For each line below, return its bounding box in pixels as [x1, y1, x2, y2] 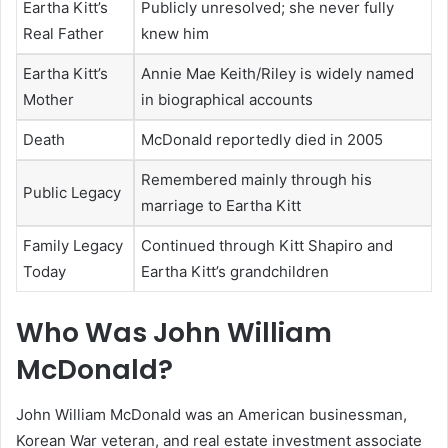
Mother [23, 89, 74, 109]
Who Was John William [16, 314, 332, 352]
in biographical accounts [141, 89, 313, 109]
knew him [141, 23, 209, 43]
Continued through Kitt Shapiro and [141, 235, 393, 255]
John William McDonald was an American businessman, [16, 404, 407, 424]
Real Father [23, 23, 104, 43]
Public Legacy [23, 182, 121, 202]
